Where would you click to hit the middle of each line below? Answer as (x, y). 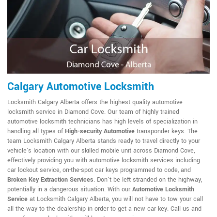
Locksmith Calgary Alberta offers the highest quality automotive (95, 102)
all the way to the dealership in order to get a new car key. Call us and (104, 209)
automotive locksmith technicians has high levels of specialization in (102, 122)
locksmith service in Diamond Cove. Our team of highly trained (93, 112)
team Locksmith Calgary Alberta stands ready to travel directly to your (104, 141)
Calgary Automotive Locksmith (81, 87)
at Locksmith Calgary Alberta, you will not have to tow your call (115, 199)
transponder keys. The (166, 132)
